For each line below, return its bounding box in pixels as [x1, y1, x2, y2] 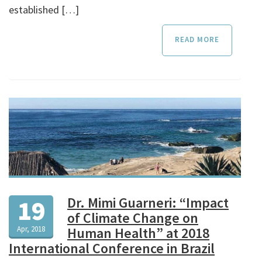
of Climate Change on [67, 209, 198, 227]
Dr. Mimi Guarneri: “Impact [67, 194, 229, 212]
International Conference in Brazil [9, 239, 215, 258]
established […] [9, 3, 79, 17]
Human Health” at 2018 [67, 224, 209, 243]
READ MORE [175, 35, 220, 45]
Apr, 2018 [17, 224, 45, 235]
